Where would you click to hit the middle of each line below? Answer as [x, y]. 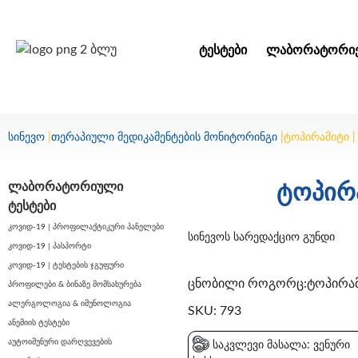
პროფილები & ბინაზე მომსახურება [75, 285]
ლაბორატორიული [66, 187]
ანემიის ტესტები [39, 323]
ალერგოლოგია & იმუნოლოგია [70, 304]
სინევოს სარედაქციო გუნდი [262, 238]
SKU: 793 [215, 310]
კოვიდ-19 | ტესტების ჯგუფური [66, 266]
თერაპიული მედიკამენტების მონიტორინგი [164, 137]
